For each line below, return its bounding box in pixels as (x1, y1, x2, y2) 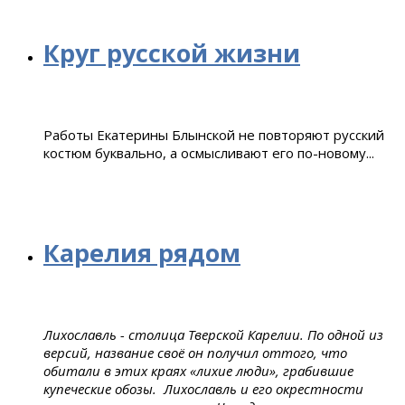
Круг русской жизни (43, 35, 300, 70)
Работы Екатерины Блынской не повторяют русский (43, 125, 384, 144)
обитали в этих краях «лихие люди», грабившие (43, 361, 353, 380)
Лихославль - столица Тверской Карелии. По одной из (43, 325, 383, 344)
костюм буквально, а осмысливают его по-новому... (43, 143, 374, 162)
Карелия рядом (43, 235, 240, 269)
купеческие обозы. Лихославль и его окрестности (43, 379, 363, 398)
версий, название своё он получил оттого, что (43, 343, 347, 362)
